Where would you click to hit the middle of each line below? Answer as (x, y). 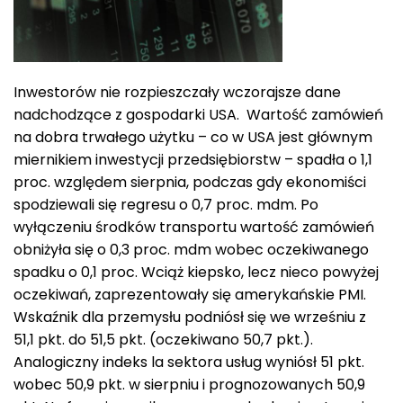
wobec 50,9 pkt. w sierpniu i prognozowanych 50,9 (189, 385)
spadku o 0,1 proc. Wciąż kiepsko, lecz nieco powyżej (196, 273)
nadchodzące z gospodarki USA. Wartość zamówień (198, 115)
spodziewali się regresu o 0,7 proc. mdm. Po (166, 205)
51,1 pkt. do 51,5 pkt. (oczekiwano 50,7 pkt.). (163, 340)
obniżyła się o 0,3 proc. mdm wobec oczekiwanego (191, 250)
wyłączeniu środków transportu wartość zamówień (194, 228)
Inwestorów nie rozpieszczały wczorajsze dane (177, 93)
